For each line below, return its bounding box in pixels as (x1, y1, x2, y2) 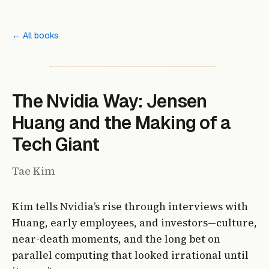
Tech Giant (12, 133, 100, 156)
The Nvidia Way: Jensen (12, 89, 207, 113)
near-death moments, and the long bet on (12, 232, 220, 246)
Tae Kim (12, 163, 55, 178)
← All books (12, 30, 59, 41)
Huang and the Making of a (12, 111, 231, 134)
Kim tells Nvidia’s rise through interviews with (12, 199, 248, 214)
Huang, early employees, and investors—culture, (12, 216, 257, 230)
